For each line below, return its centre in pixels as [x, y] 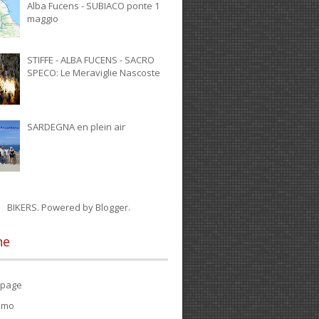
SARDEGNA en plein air [77, 127]
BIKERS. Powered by [51, 208]
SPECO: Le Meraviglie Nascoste [94, 73]
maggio [43, 19]
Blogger [111, 208]
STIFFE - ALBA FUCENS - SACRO [91, 60]
